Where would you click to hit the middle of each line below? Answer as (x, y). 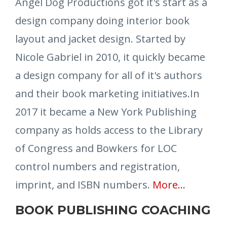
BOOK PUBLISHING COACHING (113, 210)
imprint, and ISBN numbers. (84, 184)
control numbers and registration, (98, 166)
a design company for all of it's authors (109, 75)
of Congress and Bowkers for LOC (96, 148)
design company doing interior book (102, 20)
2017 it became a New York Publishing (106, 111)
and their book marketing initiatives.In (107, 93)
